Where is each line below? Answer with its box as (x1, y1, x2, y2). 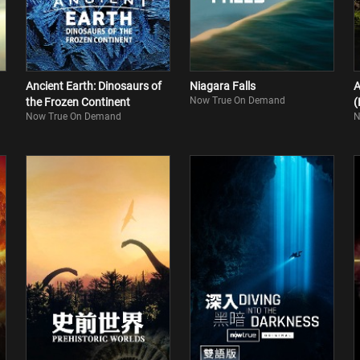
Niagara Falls (190, 80, 256, 92)
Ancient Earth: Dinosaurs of (26, 80, 162, 92)
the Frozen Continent (26, 96, 130, 108)
